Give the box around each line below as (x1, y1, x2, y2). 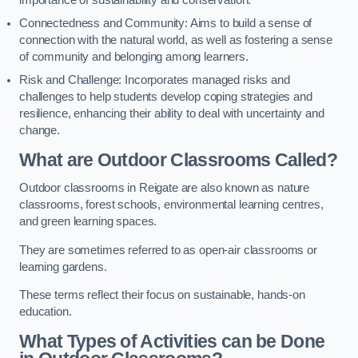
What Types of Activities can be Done (19, 330, 325, 352)
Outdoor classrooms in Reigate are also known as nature (19, 181, 310, 195)
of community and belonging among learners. (19, 50, 249, 64)
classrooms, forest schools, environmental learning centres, (19, 198, 324, 212)
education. (19, 305, 72, 319)
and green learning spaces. (19, 215, 157, 229)
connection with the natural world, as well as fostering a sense (19, 34, 332, 47)
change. (19, 124, 60, 137)
